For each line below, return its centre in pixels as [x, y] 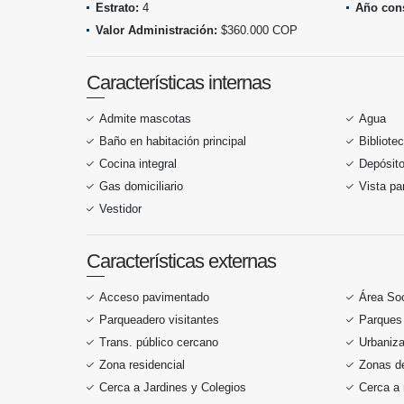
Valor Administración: [156, 30]
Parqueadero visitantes [159, 320]
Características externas [181, 261]
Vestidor [120, 209]
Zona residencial [142, 365]
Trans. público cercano [159, 342]
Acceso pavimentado [154, 297]
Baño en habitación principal [173, 141]
